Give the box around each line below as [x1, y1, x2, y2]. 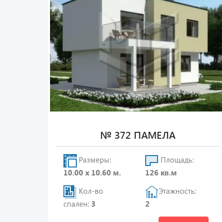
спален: [63, 199, 91, 209]
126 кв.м [145, 167, 177, 177]
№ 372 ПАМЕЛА [100, 128, 176, 141]
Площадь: [159, 155, 194, 165]
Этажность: [159, 186, 197, 196]
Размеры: [77, 155, 111, 165]
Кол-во [77, 186, 103, 196]
